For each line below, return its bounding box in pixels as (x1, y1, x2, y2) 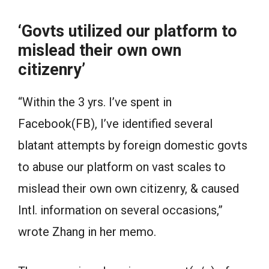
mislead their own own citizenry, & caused (18, 181, 239, 196)
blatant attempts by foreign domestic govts (18, 138, 247, 153)
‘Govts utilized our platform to (18, 22, 237, 41)
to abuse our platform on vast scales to (18, 160, 226, 174)
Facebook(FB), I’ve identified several (18, 116, 213, 131)
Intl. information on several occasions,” (18, 203, 223, 217)
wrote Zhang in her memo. (18, 225, 156, 239)
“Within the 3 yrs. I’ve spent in (18, 95, 172, 109)
